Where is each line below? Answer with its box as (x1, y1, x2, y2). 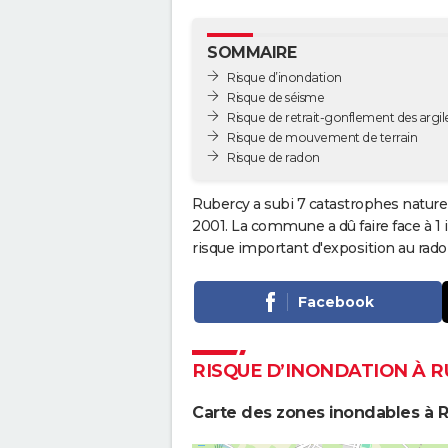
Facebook (297, 292, 374, 311)
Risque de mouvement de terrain (227, 129, 417, 145)
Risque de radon (227, 149, 320, 165)
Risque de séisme (227, 89, 324, 105)
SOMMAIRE (207, 43, 296, 62)
